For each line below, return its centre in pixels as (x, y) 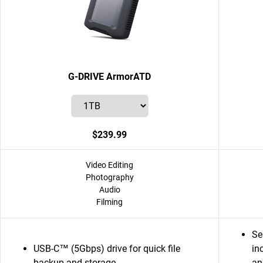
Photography (109, 177)
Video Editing (109, 165)
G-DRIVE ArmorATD (109, 77)
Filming (109, 202)
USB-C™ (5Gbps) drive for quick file (107, 249)
